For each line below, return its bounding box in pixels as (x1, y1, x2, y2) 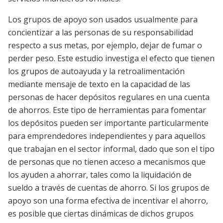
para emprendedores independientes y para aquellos (8, 130, 206, 141)
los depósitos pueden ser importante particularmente (8, 117, 209, 128)
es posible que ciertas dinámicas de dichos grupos (8, 208, 194, 219)
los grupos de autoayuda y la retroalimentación (8, 65, 185, 77)
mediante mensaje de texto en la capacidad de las (8, 78, 190, 90)
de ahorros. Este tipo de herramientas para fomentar (8, 104, 206, 115)
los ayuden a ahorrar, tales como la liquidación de (8, 169, 192, 180)
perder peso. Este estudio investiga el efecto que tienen (8, 52, 215, 64)
